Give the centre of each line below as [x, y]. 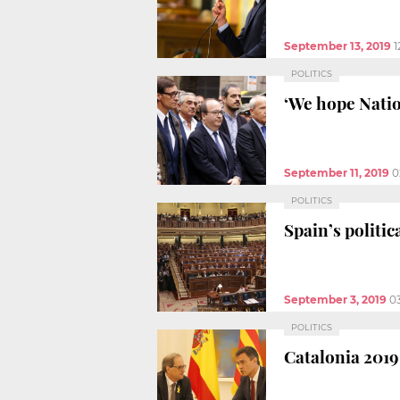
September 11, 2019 [337, 172]
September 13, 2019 [337, 46]
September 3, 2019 [335, 299]
